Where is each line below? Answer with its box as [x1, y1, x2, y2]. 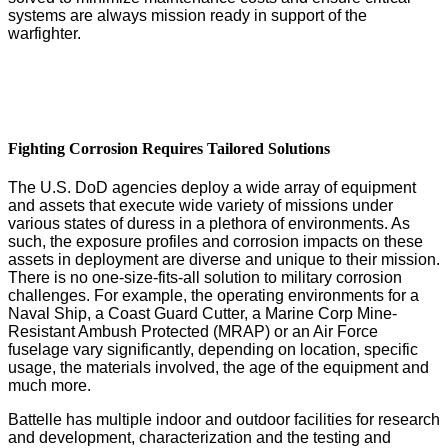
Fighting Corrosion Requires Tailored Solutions [8, 139, 330, 157]
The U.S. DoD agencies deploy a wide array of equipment [8, 179, 416, 197]
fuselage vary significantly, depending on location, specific [8, 341, 418, 359]
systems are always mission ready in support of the [8, 6, 367, 24]
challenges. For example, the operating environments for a [8, 287, 419, 305]
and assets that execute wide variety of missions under [8, 197, 393, 215]
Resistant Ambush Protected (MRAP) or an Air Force [8, 323, 378, 341]
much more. [8, 377, 91, 395]
